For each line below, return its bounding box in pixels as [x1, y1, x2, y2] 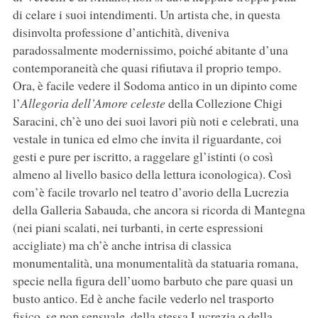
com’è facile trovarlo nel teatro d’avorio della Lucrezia [12, 183, 289, 201]
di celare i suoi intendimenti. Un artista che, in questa [12, 6, 280, 23]
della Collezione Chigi [168, 94, 283, 112]
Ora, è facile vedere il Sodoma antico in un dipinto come [12, 77, 297, 94]
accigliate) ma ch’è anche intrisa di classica [12, 236, 231, 254]
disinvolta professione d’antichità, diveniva [12, 23, 229, 41]
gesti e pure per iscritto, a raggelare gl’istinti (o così [12, 148, 273, 165]
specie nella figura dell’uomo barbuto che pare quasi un [12, 272, 293, 290]
